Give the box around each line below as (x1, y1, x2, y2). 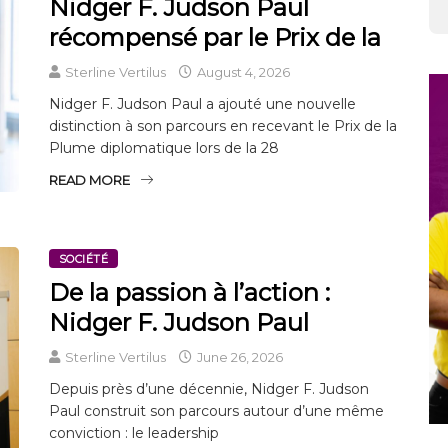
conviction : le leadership (49, 424, 219, 443)
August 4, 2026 (194, 63, 290, 80)
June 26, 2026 (194, 349, 283, 366)
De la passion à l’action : (49, 278, 330, 308)
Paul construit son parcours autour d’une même (49, 402, 384, 421)
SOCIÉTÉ (59, 252, 109, 267)
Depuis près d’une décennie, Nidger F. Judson (49, 380, 369, 399)
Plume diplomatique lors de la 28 (49, 138, 279, 157)
